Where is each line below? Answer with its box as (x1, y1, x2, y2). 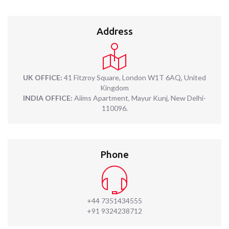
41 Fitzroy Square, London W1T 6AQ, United (62, 73, 206, 82)
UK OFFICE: (23, 73, 62, 82)
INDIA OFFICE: (23, 94, 73, 103)
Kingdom (100, 83, 129, 93)
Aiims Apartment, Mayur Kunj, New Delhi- (73, 94, 206, 103)
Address (96, 26, 133, 37)
